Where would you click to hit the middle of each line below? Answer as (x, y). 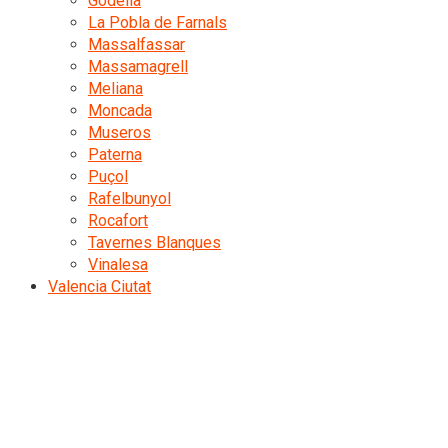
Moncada (120, 110)
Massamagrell (138, 66)
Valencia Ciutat (99, 286)
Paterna (115, 154)
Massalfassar (136, 44)
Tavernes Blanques (154, 242)
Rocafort (118, 220)
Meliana (115, 88)
